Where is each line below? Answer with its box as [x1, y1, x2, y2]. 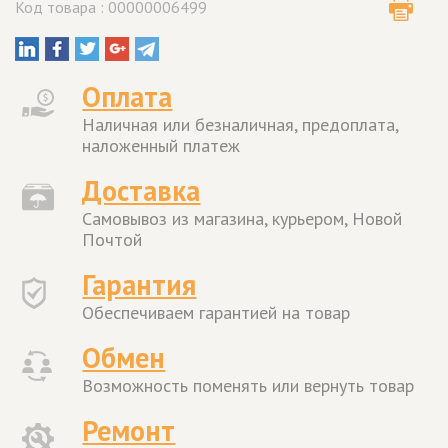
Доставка [82, 172, 201, 210]
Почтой [82, 228, 143, 252]
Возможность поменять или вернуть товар [82, 374, 415, 398]
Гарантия [82, 266, 197, 304]
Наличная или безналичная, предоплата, [82, 113, 399, 137]
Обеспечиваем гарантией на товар [82, 301, 351, 325]
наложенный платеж [82, 134, 241, 158]
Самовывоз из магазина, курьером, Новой [82, 207, 403, 231]
